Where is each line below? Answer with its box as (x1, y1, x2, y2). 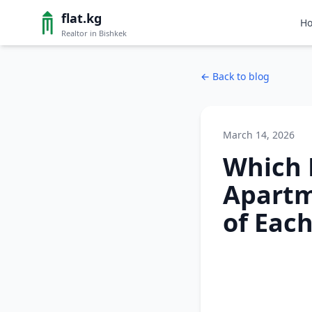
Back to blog (212, 70, 270, 83)
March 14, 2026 (223, 128, 295, 141)
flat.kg (61, 10, 102, 26)
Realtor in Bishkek (61, 28, 127, 38)
